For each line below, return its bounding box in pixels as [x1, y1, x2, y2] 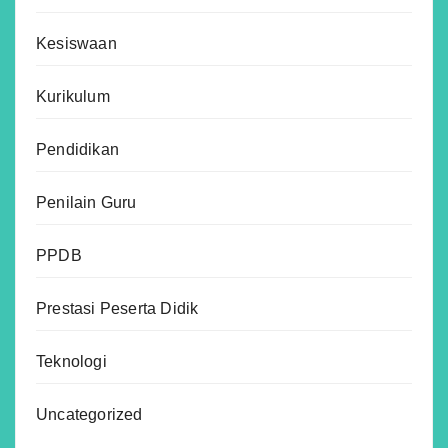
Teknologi [36, 352, 107, 370]
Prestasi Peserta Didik [36, 299, 199, 317]
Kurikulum [36, 87, 110, 105]
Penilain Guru [36, 193, 137, 211]
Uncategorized [36, 405, 143, 423]
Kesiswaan [36, 34, 117, 52]
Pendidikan [36, 140, 119, 158]
